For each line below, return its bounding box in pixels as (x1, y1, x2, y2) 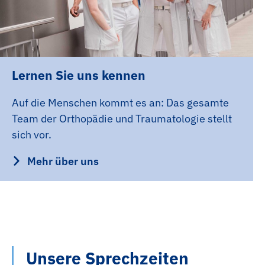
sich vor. (12, 127, 51, 141)
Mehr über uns (27, 154, 99, 168)
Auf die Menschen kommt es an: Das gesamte (12, 95, 229, 109)
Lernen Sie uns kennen (12, 66, 146, 83)
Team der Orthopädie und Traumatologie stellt (12, 111, 232, 125)
